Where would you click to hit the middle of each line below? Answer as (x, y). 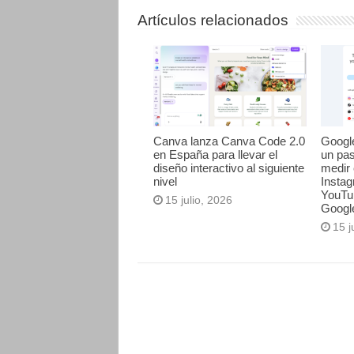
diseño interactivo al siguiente (228, 168)
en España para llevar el (215, 155)
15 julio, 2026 (198, 200)
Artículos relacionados (213, 20)
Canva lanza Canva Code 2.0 (229, 141)
